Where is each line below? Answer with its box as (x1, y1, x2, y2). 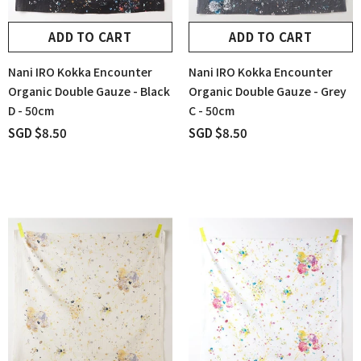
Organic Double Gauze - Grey (189, 83, 346, 100)
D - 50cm (8, 102, 54, 119)
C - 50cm (189, 102, 234, 119)
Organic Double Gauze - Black (8, 83, 170, 100)
